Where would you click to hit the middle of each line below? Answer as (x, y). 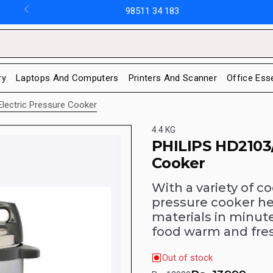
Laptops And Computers (67, 78)
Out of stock (187, 258)
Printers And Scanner (173, 78)
